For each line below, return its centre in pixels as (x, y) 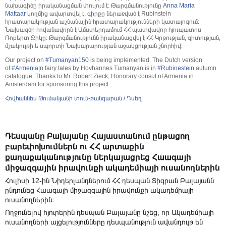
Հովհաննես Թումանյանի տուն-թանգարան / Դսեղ (73, 99)
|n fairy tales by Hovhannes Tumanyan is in (98, 68)
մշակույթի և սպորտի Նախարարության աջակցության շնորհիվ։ (94, 46)
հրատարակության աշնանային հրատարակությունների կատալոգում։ (102, 22)
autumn (205, 68)
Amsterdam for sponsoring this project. (58, 84)
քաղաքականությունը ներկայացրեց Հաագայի (98, 157)
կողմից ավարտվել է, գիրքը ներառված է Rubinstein (98, 14)
